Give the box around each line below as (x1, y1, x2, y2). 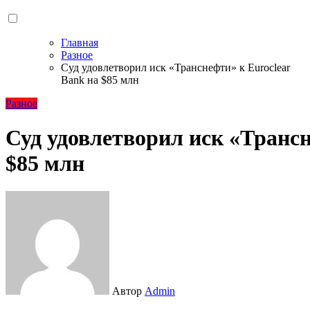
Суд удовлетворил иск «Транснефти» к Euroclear (61, 62, 290, 74)
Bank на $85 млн (61, 74, 139, 86)
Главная (61, 37, 98, 49)
